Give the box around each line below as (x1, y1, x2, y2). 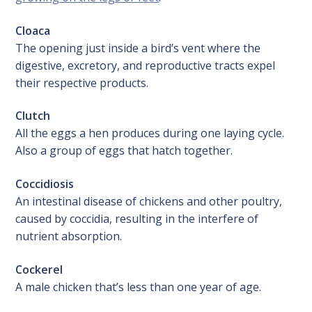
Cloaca (15, 22, 51, 38)
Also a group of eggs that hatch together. (15, 143, 233, 159)
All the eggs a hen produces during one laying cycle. (15, 125, 285, 141)
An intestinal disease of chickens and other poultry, (15, 193, 283, 209)
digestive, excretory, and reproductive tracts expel (15, 57, 276, 73)
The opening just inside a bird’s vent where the (15, 40, 261, 56)
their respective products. (15, 75, 149, 91)
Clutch (15, 108, 51, 124)
